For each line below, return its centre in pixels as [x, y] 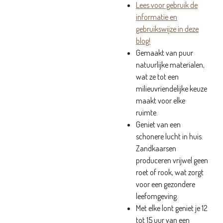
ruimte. [147, 112]
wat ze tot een [157, 77]
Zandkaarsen [156, 148]
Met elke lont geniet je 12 [172, 208]
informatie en [157, 17]
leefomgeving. [157, 196]
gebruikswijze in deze [167, 29]
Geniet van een [158, 124]
